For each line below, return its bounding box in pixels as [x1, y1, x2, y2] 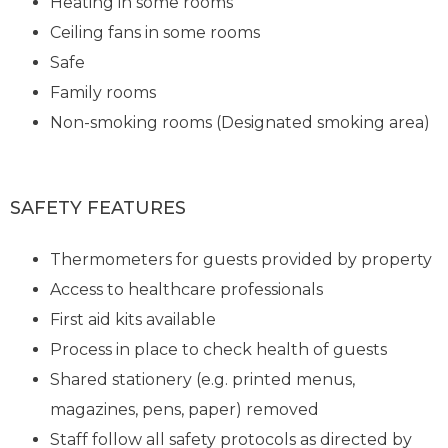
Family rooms [50, 82, 157, 102]
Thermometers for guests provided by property [50, 249, 433, 269]
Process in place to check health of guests [50, 339, 388, 359]
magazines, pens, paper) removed [50, 399, 320, 419]
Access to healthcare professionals [50, 279, 324, 299]
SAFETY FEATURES [10, 196, 187, 219]
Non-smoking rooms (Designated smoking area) [50, 112, 431, 132]
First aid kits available [50, 309, 217, 329]
